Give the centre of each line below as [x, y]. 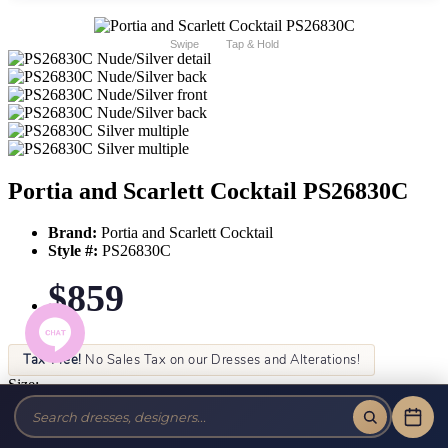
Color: [28, 424]
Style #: [73, 251]
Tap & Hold [252, 43]
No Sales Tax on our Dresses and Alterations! [220, 360]
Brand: [72, 233]
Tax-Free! [52, 360]
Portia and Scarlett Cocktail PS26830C [208, 190]
